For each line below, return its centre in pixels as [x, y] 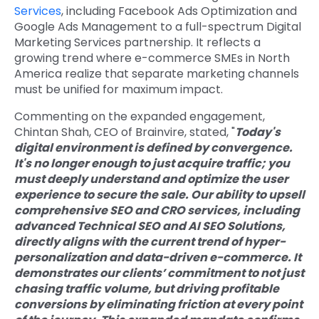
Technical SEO [119, 226]
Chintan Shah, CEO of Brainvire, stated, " [125, 132]
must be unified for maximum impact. [119, 90]
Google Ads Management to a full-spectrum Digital [158, 27]
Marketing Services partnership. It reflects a [137, 43]
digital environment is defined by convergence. [153, 148]
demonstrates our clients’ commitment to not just [159, 273]
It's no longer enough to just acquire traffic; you [152, 164]
